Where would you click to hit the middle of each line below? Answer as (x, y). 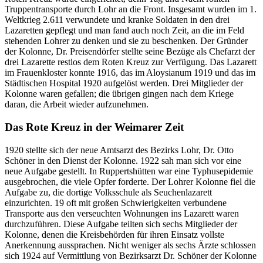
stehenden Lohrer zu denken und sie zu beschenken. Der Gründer (126, 41)
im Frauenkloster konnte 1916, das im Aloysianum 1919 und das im (130, 73)
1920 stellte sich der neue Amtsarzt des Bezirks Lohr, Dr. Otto (119, 150)
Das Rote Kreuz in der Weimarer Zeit (94, 127)
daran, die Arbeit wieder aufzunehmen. (77, 104)
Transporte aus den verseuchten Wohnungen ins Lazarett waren (122, 213)
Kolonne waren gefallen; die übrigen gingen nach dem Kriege (119, 94)
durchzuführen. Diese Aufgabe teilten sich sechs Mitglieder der (121, 224)
